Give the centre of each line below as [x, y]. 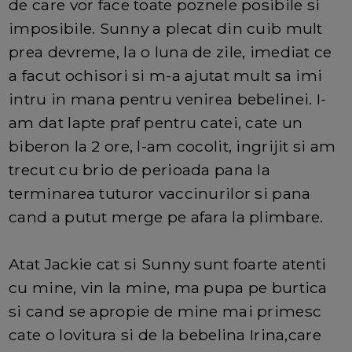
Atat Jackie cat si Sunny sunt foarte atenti [168, 264]
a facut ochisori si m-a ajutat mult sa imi [166, 75]
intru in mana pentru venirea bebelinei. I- [168, 99]
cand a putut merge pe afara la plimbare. [166, 216]
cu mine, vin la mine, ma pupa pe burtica [168, 287]
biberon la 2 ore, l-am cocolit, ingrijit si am [172, 146]
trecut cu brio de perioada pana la [139, 169]
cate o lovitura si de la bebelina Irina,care [165, 334]
